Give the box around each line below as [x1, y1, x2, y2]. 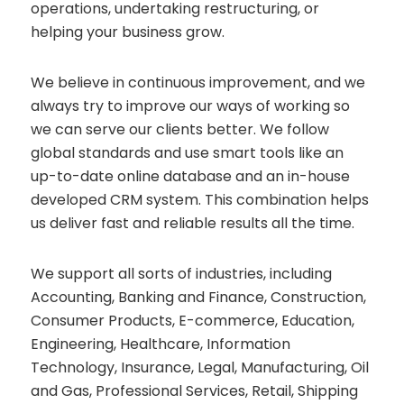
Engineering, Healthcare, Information [31, 334, 291, 355]
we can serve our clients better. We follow [31, 119, 330, 141]
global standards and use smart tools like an [31, 142, 344, 164]
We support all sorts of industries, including [31, 263, 333, 285]
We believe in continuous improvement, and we [31, 72, 366, 94]
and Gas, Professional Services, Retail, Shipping [31, 381, 359, 402]
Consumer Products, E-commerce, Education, [31, 310, 355, 332]
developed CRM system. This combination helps [31, 189, 370, 211]
